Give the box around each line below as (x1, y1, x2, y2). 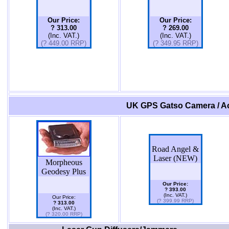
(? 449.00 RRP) (41, 39, 86, 47)
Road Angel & (152, 145, 199, 153)
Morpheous (45, 158, 82, 167)
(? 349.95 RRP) (152, 39, 198, 47)
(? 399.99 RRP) (157, 198, 194, 203)
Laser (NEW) (153, 154, 197, 163)
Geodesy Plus (41, 167, 86, 176)
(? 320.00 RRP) (45, 211, 82, 217)
